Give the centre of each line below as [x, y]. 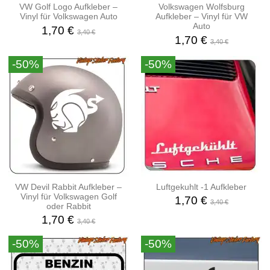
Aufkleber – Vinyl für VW [201, 17]
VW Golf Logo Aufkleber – [69, 7]
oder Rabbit [68, 206]
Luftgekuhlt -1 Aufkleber [202, 187]
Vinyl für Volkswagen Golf [68, 196]
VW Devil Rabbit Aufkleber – [69, 187]
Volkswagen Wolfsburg [201, 7]
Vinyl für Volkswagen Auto [68, 17]
